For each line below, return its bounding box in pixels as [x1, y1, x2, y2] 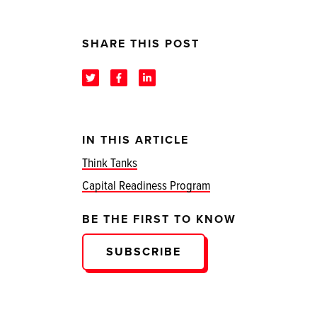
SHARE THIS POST [82, 35, 200, 52]
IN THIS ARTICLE [82, 131, 189, 148]
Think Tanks [82, 153, 137, 171]
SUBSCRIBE [106, 243, 181, 260]
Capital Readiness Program [82, 175, 210, 194]
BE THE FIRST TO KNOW [82, 210, 236, 227]
